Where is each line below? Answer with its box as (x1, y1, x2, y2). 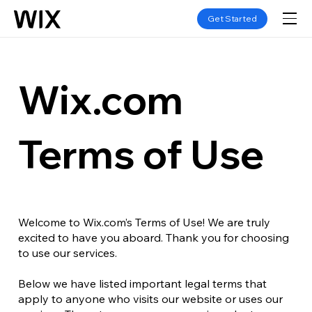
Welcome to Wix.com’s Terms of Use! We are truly (18, 215, 270, 229)
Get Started (208, 13, 257, 24)
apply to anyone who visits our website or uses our (18, 292, 283, 306)
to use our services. (18, 246, 117, 260)
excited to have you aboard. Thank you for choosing (18, 231, 289, 244)
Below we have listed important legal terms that (18, 276, 267, 290)
